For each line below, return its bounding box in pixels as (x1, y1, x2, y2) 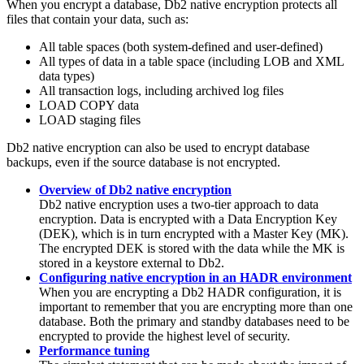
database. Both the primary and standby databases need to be (39, 314, 349, 328)
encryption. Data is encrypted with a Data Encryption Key (39, 211, 337, 226)
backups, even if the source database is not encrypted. (6, 154, 280, 169)
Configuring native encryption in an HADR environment (39, 270, 352, 284)
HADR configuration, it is (204, 284, 341, 299)
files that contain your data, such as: (6, 11, 188, 26)
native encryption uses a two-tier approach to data (62, 197, 318, 211)
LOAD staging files (39, 112, 141, 127)
